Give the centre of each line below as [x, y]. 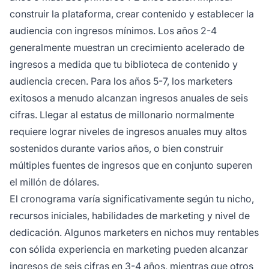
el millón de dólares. [54, 182]
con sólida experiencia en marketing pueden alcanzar [129, 249]
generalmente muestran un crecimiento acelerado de [127, 48]
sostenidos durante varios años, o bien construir [116, 149]
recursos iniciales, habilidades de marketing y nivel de [130, 216]
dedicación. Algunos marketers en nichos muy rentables [134, 233]
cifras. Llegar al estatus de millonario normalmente [122, 115]
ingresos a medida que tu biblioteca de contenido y [124, 65]
